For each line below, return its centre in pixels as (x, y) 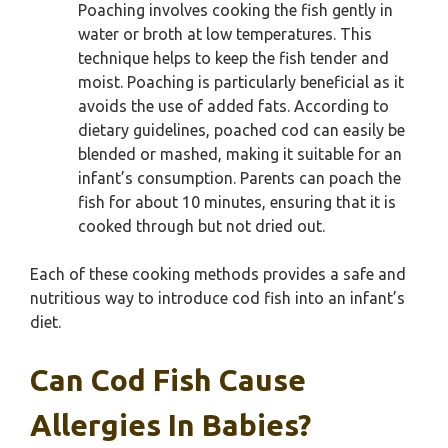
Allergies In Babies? (170, 425)
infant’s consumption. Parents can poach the (239, 178)
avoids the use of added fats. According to (233, 106)
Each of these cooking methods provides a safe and (218, 274)
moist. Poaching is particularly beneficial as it (241, 82)
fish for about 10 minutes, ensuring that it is (237, 202)
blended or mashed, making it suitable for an (240, 154)
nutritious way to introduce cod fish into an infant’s (217, 298)
